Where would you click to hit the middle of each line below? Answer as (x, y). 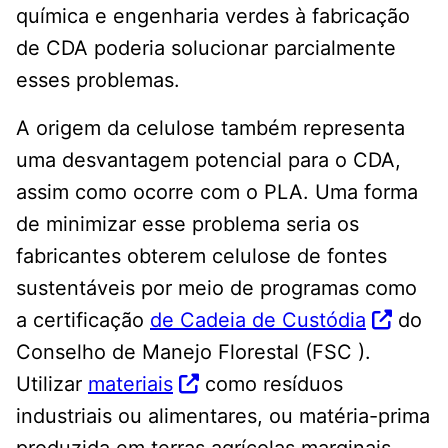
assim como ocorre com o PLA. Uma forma (217, 192)
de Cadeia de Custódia (258, 320)
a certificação (83, 320)
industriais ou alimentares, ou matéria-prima (223, 416)
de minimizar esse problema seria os (187, 224)
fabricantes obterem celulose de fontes (201, 256)
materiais (130, 384)
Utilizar (52, 384)
